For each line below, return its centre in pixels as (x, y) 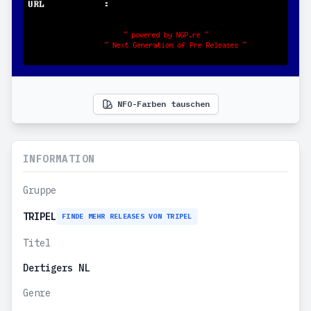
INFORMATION (59, 159)
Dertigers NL (56, 268)
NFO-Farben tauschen (163, 103)
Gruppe (40, 190)
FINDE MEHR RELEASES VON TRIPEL (127, 216)
